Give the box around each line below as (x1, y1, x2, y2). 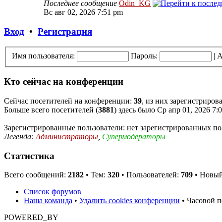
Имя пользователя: (12, 51, 75, 60)
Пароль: (131, 51, 158, 60)
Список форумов (24, 187, 81, 196)
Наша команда (24, 196, 72, 205)
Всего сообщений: (4, 170, 68, 179)
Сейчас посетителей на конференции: (4, 96, 134, 105)
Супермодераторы (102, 132, 166, 141)
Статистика (4, 150, 55, 161)
